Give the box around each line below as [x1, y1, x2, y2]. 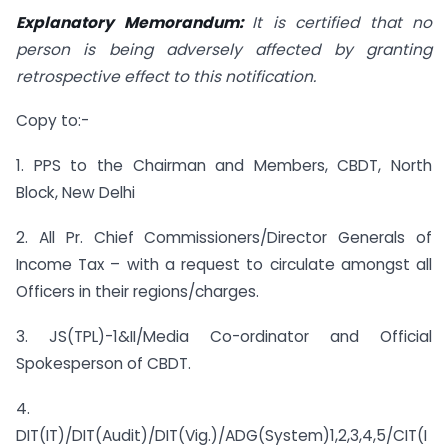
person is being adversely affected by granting [16, 38, 432, 60]
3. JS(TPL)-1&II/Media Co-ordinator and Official [16, 325, 432, 347]
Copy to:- [16, 110, 89, 132]
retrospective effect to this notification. [16, 65, 316, 87]
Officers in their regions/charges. [16, 281, 259, 303]
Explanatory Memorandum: [16, 11, 252, 33]
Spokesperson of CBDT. [16, 352, 191, 374]
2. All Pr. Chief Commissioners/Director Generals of [16, 227, 432, 249]
